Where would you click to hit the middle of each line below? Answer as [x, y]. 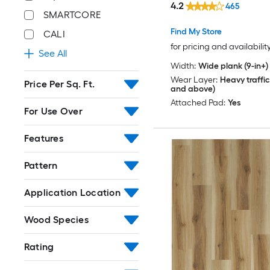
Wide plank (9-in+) [233, 66]
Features [44, 139]
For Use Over [53, 111]
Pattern [41, 166]
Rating [39, 247]
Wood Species [56, 220]
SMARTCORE [72, 15]
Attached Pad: [198, 103]
